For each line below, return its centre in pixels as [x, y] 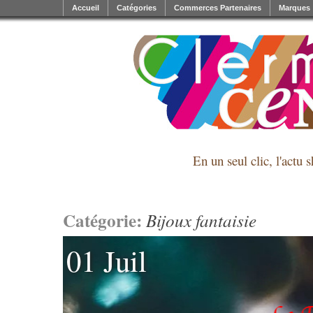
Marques [294, 8]
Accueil [86, 8]
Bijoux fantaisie [201, 220]
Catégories [137, 8]
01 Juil [107, 261]
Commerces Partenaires [218, 8]
